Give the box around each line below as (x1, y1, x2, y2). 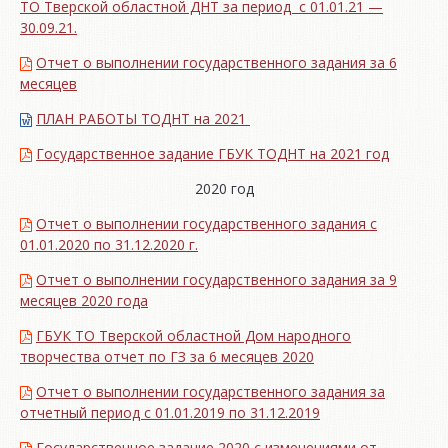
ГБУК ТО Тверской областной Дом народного (36, 326, 351, 346)
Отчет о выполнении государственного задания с (36, 214, 377, 234)
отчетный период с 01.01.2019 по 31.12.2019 (20, 403, 320, 423)
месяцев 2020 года (20, 291, 148, 311)
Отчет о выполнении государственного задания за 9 (36, 270, 397, 290)
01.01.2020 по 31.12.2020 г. (20, 235, 198, 255)
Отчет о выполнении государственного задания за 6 (36, 53, 397, 73)
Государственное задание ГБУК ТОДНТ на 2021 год (36, 144, 389, 164)
